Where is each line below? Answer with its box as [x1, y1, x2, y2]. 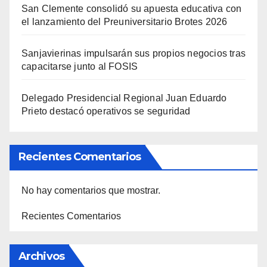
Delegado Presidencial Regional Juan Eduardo [21, 93, 227, 104]
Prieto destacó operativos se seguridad [21, 106, 191, 117]
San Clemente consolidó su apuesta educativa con [21, 4, 242, 14]
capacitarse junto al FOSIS [21, 61, 138, 72]
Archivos [18, 250, 64, 263]
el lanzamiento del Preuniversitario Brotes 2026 [21, 17, 228, 27]
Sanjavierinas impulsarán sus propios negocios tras [21, 48, 246, 59]
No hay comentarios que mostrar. [21, 185, 160, 196]
